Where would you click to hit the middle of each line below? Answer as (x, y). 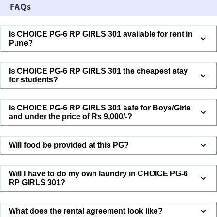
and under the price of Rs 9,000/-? (78, 117)
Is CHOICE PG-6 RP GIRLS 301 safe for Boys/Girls (100, 108)
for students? (33, 80)
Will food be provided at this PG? (69, 145)
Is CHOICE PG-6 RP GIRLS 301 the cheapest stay (98, 71)
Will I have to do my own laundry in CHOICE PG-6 (73, 173)
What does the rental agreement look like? (86, 211)
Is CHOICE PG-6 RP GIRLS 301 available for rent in (101, 34)
